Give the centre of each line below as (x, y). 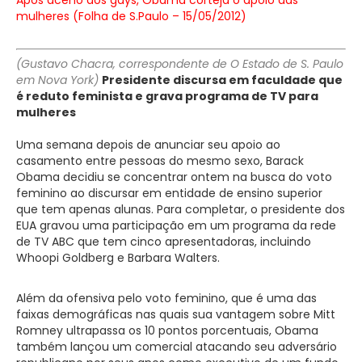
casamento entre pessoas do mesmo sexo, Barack (160, 160)
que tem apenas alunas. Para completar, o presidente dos (181, 209)
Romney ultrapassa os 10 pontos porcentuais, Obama (167, 330)
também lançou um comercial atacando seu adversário (177, 346)
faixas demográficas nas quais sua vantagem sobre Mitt (176, 314)
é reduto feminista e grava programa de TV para (167, 96)
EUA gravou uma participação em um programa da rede (176, 225)
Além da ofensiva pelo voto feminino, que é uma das (166, 298)
